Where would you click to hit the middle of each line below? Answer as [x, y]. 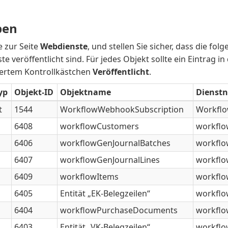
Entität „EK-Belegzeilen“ [105, 193]
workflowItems [90, 177]
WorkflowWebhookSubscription [122, 109]
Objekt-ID [34, 92]
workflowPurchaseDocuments [119, 210]
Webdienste [64, 46]
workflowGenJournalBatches [116, 143]
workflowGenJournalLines [110, 160]
